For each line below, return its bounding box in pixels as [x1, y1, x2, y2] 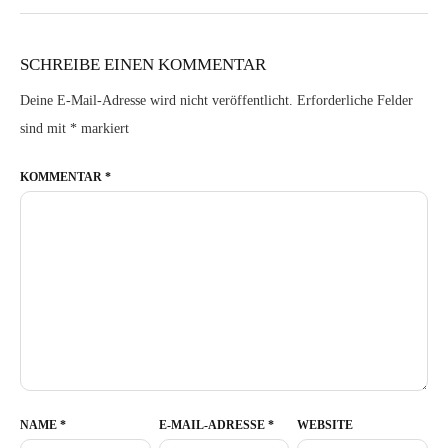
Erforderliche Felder [297, 93, 413, 108]
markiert [77, 121, 129, 136]
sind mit [20, 121, 70, 136]
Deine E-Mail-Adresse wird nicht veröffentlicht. [20, 93, 293, 108]
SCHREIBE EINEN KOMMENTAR [20, 55, 266, 74]
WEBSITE [297, 418, 354, 432]
